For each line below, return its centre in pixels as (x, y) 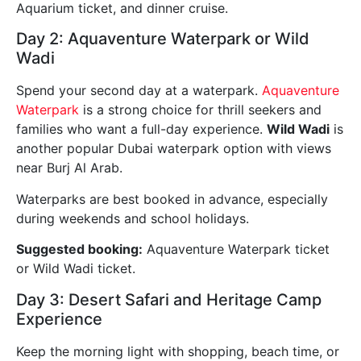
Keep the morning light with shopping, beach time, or (178, 351)
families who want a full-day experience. (141, 129)
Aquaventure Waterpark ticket (236, 249)
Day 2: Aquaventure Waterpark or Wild (163, 39)
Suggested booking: (79, 249)
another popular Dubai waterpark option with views (174, 149)
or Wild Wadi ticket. (76, 269)
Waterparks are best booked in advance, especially (172, 199)
